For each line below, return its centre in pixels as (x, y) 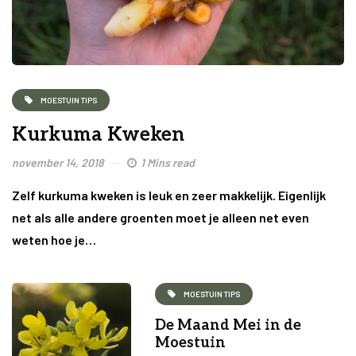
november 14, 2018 (58, 163)
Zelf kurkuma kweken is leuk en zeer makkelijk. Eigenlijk (169, 195)
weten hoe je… (54, 240)
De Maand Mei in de (228, 326)
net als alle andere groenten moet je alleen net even (161, 218)
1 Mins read (168, 163)
